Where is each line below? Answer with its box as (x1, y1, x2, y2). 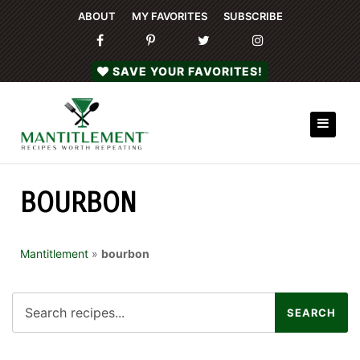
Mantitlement (20, 247, 88, 260)
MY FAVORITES (131, 10, 207, 22)
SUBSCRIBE (223, 10, 283, 22)
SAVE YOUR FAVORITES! (112, 64, 263, 78)
